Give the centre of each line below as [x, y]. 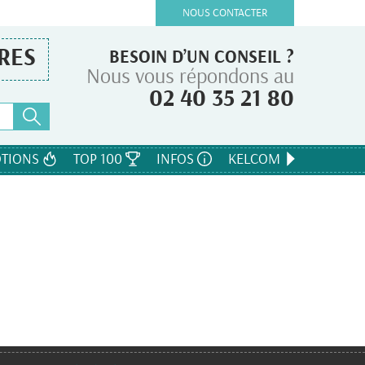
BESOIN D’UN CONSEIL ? [202, 57]
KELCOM [256, 160]
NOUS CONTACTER [225, 13]
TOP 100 [99, 160]
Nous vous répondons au [190, 77]
